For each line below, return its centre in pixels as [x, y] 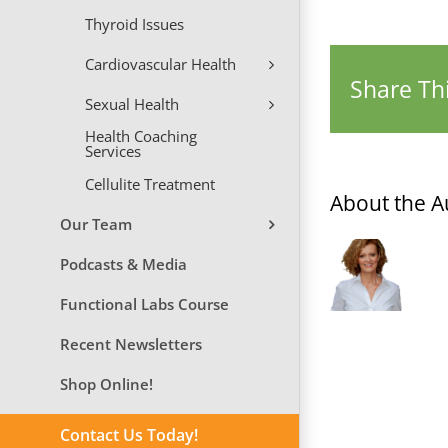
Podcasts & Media [123, 263]
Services [113, 151]
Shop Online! [106, 383]
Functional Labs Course [144, 303]
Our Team [96, 223]
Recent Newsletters [131, 343]
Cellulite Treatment [150, 183]
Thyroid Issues [134, 23]
